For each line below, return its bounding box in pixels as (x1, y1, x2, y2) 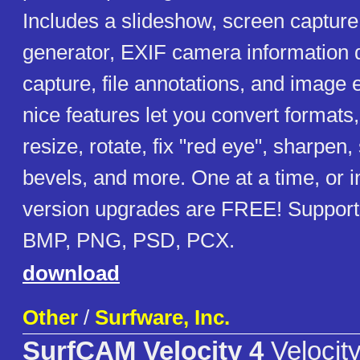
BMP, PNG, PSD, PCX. (22, 228, 235, 253)
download (22, 261, 120, 286)
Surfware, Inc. (95, 305, 230, 330)
